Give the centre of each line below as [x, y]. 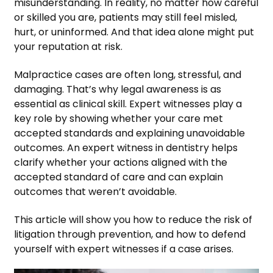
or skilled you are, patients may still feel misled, [126, 17]
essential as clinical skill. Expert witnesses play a [128, 104]
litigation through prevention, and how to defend [130, 234]
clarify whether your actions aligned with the [121, 162]
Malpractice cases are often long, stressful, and [128, 74]
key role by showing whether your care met [119, 118]
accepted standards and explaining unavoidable [129, 133]
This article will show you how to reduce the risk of [133, 219]
